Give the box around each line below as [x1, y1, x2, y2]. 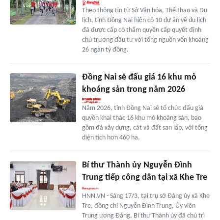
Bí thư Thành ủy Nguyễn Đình [82, 160, 192, 170]
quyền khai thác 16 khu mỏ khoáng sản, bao [82, 114, 201, 122]
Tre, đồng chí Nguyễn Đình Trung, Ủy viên [82, 202, 195, 210]
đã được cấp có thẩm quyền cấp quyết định [82, 26, 201, 34]
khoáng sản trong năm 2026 [82, 84, 185, 94]
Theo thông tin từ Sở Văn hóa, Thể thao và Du [82, 6, 207, 14]
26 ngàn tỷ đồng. [82, 46, 129, 54]
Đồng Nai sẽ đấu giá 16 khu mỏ [82, 72, 196, 82]
